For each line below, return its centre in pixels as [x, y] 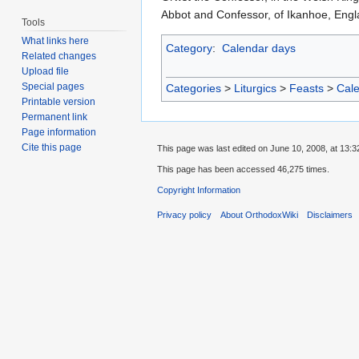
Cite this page [52, 148]
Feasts [307, 89]
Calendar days [258, 48]
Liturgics [255, 89]
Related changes [59, 56]
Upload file [46, 72]
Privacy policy [184, 214]
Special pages [53, 87]
